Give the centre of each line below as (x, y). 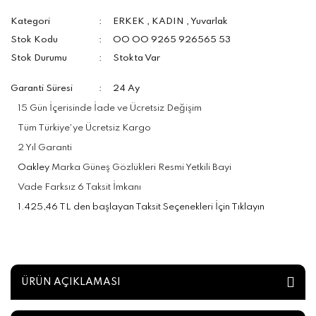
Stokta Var (137, 58)
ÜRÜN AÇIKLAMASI (71, 282)
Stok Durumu (39, 58)
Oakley (34, 168)
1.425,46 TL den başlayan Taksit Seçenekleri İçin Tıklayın (141, 207)
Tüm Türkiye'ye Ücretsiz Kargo (84, 128)
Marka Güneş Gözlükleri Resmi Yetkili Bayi (140, 168)
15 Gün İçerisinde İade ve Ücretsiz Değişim (110, 108)
